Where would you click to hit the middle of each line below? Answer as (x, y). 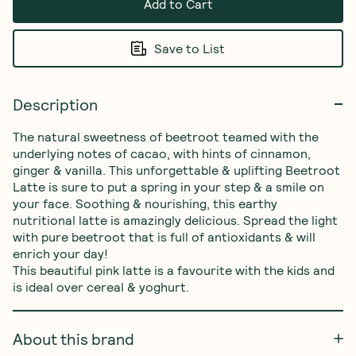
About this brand (74, 339)
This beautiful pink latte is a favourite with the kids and (175, 269)
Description (55, 104)
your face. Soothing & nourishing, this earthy (147, 203)
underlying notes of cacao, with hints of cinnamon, (163, 153)
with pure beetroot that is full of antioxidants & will (166, 236)
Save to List (190, 48)
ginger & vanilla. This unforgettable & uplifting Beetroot (178, 169)
